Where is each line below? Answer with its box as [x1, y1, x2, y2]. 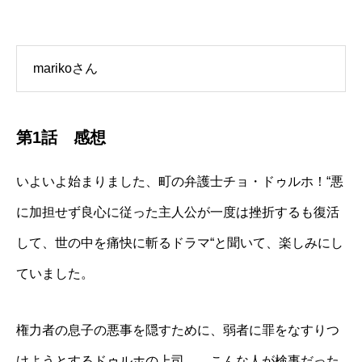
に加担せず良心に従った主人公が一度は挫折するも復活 [16, 204, 339, 219]
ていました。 [16, 266, 94, 280]
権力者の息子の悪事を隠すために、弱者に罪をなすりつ [16, 322, 339, 337]
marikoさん [33, 61, 98, 75]
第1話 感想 [16, 128, 106, 146]
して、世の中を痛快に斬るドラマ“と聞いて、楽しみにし [16, 235, 343, 250]
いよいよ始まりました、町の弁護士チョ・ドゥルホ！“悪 [16, 174, 343, 188]
